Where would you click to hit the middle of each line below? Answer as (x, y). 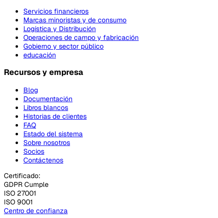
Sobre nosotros (47, 142)
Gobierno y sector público (64, 46)
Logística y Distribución (60, 29)
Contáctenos (43, 160)
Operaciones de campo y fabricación (81, 38)
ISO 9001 (18, 202)
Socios (34, 151)
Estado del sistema (53, 134)
